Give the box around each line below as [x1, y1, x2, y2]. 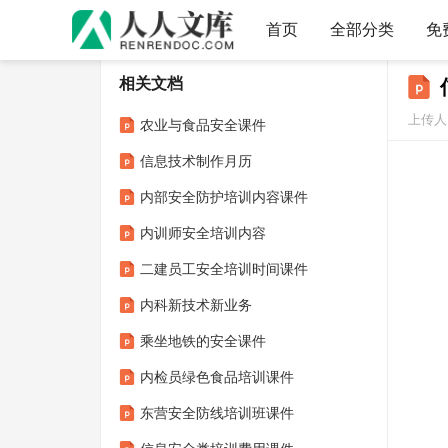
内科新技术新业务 [140, 298, 252, 313]
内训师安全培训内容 [140, 226, 266, 241]
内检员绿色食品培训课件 [140, 370, 294, 385]
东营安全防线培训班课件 [140, 406, 294, 421]
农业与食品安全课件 [140, 118, 266, 133]
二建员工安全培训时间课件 [140, 262, 308, 277]
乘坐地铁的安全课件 [140, 334, 266, 349]
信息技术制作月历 [140, 154, 252, 169]
